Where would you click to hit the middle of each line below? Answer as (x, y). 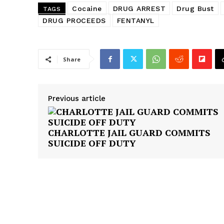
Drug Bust (195, 9)
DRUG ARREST (139, 9)
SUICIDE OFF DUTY (92, 143)
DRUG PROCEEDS (74, 21)
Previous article (77, 99)
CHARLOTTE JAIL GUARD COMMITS (129, 133)
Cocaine (87, 9)
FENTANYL (135, 21)
